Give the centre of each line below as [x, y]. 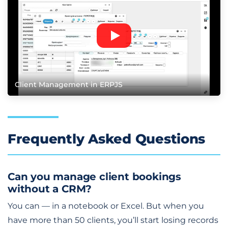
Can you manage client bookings [94, 176]
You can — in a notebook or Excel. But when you [106, 206]
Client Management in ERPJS [69, 84]
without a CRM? [50, 189]
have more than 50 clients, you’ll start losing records [113, 220]
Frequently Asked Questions [107, 139]
